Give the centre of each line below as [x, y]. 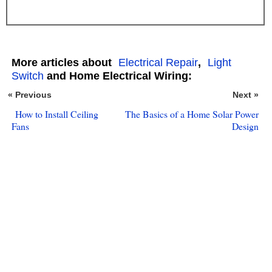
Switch [27, 76]
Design [245, 126]
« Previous [29, 95]
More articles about [63, 63]
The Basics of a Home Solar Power [192, 114]
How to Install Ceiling [56, 114]
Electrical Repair [158, 63]
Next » [245, 95]
